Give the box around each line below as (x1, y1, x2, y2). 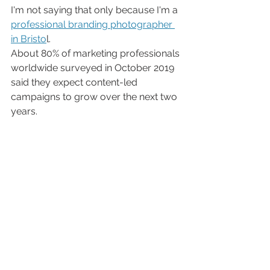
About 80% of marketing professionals (11, 47, 182, 59)
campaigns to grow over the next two (11, 90, 180, 102)
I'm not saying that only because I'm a (11, 4, 180, 16)
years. (11, 105, 37, 117)
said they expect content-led (11, 76, 140, 88)
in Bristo (11, 33, 46, 45)
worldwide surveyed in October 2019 (11, 61, 177, 74)
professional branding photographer (11, 18, 175, 30)
